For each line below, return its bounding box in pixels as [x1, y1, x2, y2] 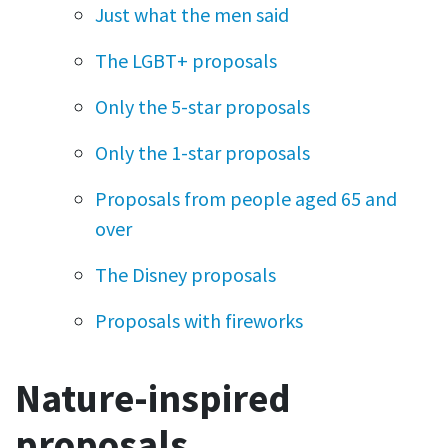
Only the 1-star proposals [95, 139, 310, 165]
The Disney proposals [95, 261, 276, 287]
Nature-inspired [15, 373, 291, 423]
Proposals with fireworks [95, 307, 303, 333]
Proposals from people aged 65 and [95, 185, 397, 211]
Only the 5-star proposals [95, 93, 310, 119]
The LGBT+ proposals [95, 47, 277, 73]
